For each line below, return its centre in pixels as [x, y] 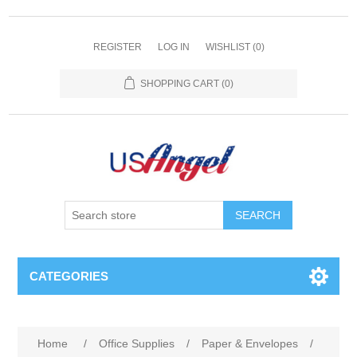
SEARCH [258, 215]
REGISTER [117, 47]
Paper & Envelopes [250, 343]
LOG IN [173, 47]
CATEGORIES [69, 276]
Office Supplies [137, 343]
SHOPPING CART [179, 84]
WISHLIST [228, 47]
